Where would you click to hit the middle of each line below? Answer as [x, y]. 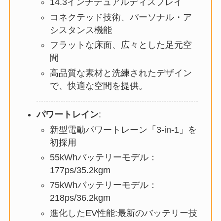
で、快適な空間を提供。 [98, 86]
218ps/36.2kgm [80, 198]
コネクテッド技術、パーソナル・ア [121, 17]
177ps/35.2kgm [80, 170]
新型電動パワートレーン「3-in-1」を [123, 129]
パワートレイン [67, 115]
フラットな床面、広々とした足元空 [121, 45]
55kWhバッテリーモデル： [103, 157]
